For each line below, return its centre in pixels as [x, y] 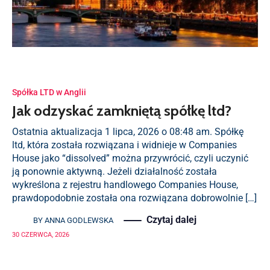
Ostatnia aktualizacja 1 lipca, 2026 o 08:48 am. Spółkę [128, 132]
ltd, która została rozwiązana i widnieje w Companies [124, 145]
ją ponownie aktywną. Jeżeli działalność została [115, 171]
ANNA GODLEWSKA [79, 220]
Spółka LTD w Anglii [49, 92]
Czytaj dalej [171, 220]
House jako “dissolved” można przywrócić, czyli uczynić [130, 158]
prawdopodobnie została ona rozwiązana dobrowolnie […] [134, 198]
